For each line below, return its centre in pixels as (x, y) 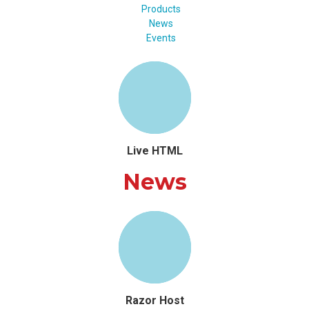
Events (161, 38)
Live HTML (154, 151)
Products (161, 9)
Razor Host (154, 300)
